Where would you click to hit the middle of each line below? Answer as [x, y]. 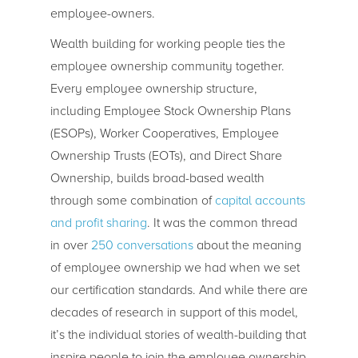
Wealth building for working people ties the [167, 44]
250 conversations [142, 245]
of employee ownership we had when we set [175, 267]
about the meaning [247, 245]
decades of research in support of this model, [174, 312]
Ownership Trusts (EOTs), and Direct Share [166, 155]
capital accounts [260, 200]
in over [70, 245]
